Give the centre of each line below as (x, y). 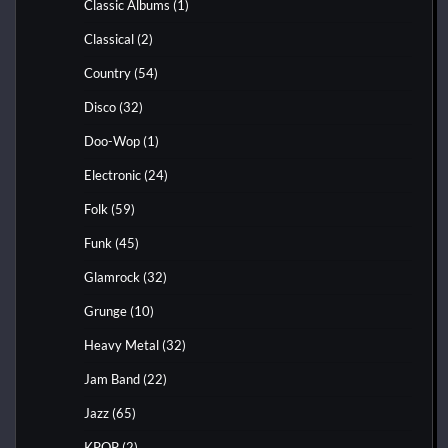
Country (107, 73)
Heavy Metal (121, 345)
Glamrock (112, 277)
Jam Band (112, 379)
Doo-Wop (112, 141)
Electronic (112, 175)
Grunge (105, 311)
